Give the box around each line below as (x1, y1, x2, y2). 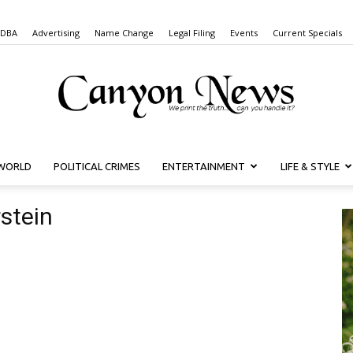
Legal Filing (169, 27, 215, 39)
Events (230, 27, 258, 39)
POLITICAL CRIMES (54, 161, 140, 172)
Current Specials (273, 27, 342, 39)
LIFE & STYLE (281, 161, 340, 172)
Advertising (32, 27, 80, 39)
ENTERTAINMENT (162, 161, 245, 172)
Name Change (95, 27, 154, 39)
